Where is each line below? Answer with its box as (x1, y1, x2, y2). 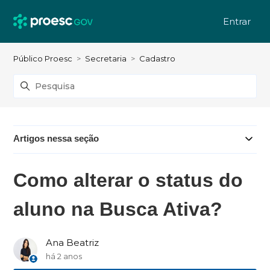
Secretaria (85, 54, 127, 63)
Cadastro (139, 54, 176, 63)
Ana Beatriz (46, 237, 99, 249)
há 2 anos (46, 251, 83, 262)
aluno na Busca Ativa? (13, 198, 223, 220)
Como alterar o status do (13, 169, 243, 191)
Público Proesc (13, 54, 73, 63)
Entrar (222, 15, 251, 27)
